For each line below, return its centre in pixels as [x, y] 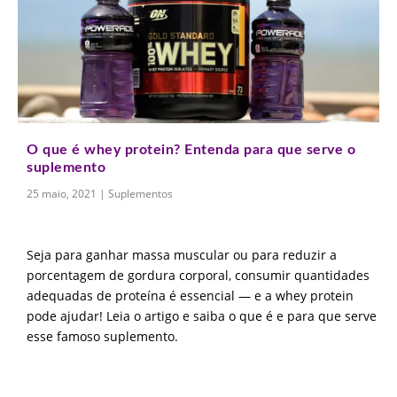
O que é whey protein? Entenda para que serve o [191, 150]
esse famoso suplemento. [102, 337]
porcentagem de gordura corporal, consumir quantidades [198, 276]
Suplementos [140, 194]
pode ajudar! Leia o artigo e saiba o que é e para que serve [202, 316]
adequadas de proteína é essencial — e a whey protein [190, 296]
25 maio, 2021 [62, 194]
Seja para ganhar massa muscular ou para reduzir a [182, 255]
